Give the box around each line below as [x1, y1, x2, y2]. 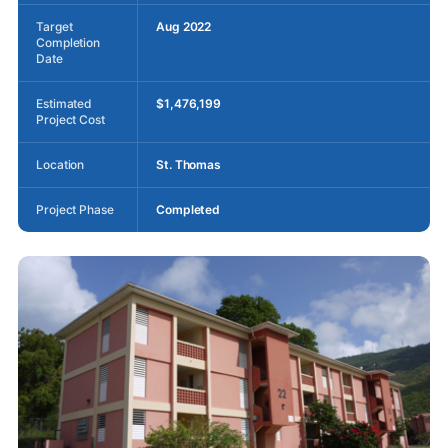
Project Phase [36, 201, 114, 217]
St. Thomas [156, 156, 221, 172]
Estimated [36, 95, 93, 111]
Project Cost [36, 111, 105, 127]
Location [36, 156, 85, 172]
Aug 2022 [156, 18, 212, 34]
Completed [156, 201, 221, 217]
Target [36, 18, 73, 34]
